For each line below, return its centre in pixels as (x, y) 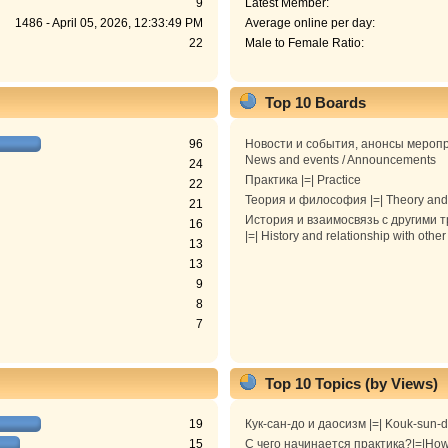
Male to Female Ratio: (304, 43)
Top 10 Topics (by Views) (351, 383)
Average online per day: (309, 23)
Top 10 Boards (315, 103)
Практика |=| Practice (302, 179)
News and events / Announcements (340, 159)
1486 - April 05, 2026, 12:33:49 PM (109, 23)
